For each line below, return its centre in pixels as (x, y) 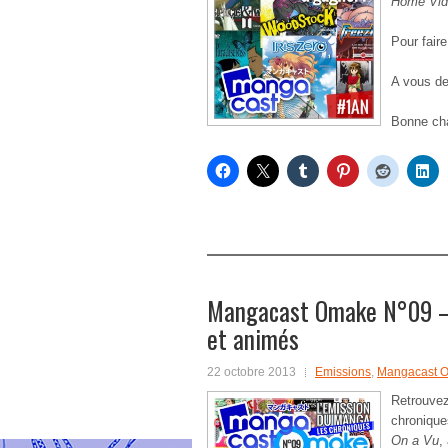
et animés (253, 338)
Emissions (343, 372)
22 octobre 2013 (251, 372)
